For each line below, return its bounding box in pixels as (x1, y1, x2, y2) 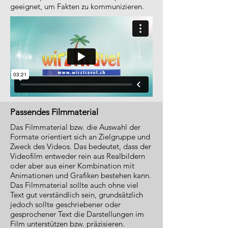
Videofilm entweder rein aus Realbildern (10, 151, 145, 161)
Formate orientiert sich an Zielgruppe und (10, 132, 150, 141)
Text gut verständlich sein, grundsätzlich (10, 190, 143, 199)
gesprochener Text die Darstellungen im (10, 209, 144, 219)
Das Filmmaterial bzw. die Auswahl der (10, 122, 140, 132)
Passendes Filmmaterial (10, 107, 98, 117)
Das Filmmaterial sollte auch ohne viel (10, 180, 138, 190)
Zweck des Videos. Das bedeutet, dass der (10, 141, 151, 151)
